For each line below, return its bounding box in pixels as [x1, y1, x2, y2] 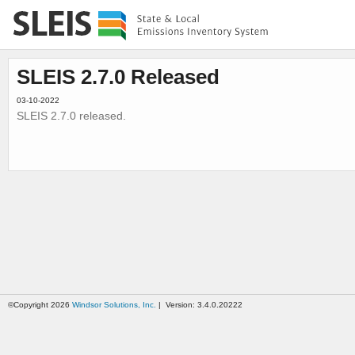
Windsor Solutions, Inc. [72, 300, 156, 309]
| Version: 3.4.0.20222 [156, 300, 242, 309]
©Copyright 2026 [8, 300, 72, 309]
